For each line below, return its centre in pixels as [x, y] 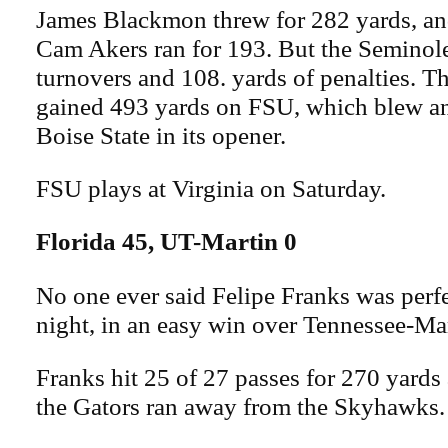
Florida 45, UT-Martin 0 [166, 241]
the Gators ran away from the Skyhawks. [240, 406]
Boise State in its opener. [161, 135]
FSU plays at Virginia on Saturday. [211, 188]
